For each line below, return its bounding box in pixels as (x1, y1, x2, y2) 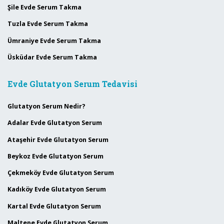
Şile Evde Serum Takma (7, 3, 81, 12)
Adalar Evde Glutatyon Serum (7, 118, 102, 127)
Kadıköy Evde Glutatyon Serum (7, 185, 106, 194)
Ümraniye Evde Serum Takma (7, 36, 101, 45)
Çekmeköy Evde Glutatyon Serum (7, 168, 114, 177)
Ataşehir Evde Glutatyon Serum (7, 135, 108, 144)
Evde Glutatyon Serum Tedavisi (7, 78, 137, 89)
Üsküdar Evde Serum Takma (7, 52, 97, 61)
